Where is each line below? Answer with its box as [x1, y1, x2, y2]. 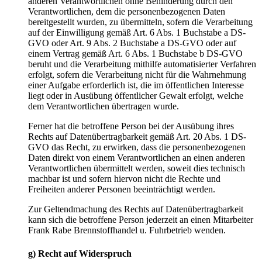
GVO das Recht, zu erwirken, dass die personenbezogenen [28, 142, 246, 153]
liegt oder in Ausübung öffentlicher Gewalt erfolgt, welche [28, 91, 243, 101]
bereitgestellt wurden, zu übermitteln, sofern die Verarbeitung [28, 17, 253, 27]
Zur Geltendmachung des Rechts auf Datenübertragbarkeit [28, 204, 243, 215]
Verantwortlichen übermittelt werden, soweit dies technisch [28, 163, 245, 174]
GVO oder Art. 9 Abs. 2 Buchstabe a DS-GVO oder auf [28, 38, 236, 49]
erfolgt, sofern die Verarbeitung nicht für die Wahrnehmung [28, 70, 246, 80]
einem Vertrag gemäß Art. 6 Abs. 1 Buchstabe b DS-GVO [28, 49, 243, 59]
